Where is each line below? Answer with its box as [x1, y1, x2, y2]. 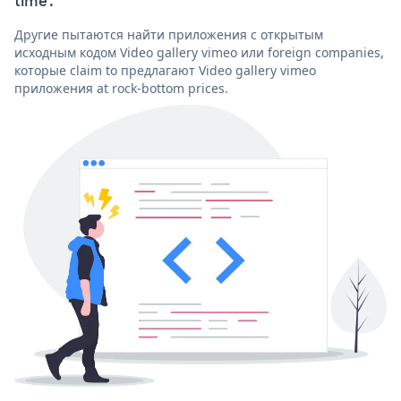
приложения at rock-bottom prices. [14, 79, 228, 97]
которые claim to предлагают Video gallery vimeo [14, 61, 316, 79]
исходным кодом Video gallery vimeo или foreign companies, [14, 43, 384, 61]
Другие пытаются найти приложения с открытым [14, 25, 323, 43]
